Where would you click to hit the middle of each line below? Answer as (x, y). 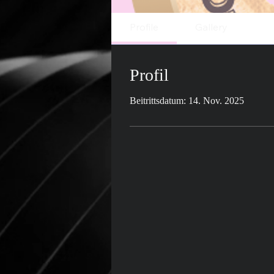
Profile (144, 27)
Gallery (211, 27)
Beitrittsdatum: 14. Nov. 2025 (187, 100)
